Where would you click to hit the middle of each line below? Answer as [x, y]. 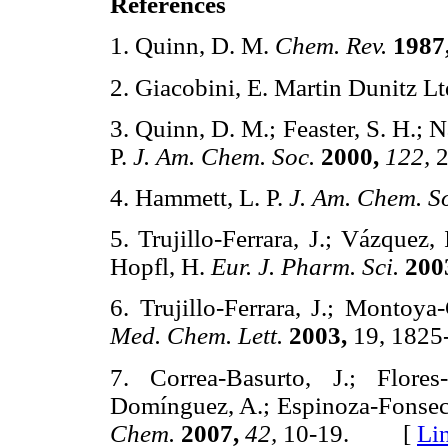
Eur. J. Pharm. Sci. [305, 267]
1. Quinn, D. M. [192, 46]
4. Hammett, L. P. [199, 197]
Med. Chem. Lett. [196, 336]
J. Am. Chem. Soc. [224, 156]
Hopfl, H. [160, 267]
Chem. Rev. [331, 46]
